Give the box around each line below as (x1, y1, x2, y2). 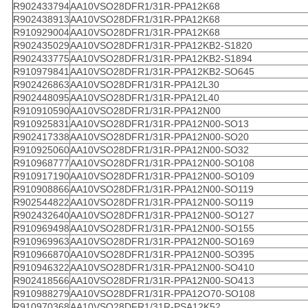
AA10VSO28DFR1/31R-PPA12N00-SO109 (69, 170, 254, 182)
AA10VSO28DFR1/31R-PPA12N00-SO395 (69, 249, 254, 261)
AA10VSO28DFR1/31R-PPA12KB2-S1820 (69, 40, 252, 52)
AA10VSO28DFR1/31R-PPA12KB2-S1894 (69, 53, 252, 65)
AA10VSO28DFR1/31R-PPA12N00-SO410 (69, 262, 254, 274)
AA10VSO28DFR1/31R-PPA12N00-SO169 (69, 236, 254, 247)
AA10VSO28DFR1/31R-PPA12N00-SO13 (69, 118, 249, 130)
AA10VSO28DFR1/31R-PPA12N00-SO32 (69, 144, 249, 156)
